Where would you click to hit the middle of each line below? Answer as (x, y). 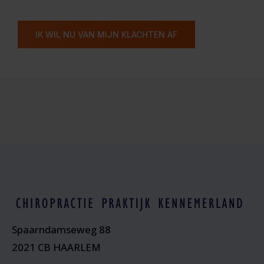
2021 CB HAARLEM (57, 247)
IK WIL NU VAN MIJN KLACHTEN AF (106, 35)
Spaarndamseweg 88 (62, 230)
